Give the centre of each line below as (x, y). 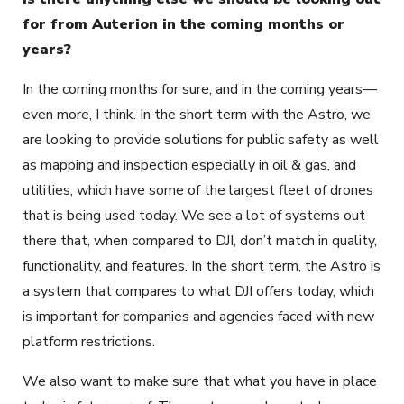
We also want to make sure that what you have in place (200, 381)
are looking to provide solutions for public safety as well (201, 139)
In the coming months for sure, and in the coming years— (200, 89)
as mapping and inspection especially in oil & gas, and (189, 165)
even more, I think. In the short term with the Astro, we (197, 114)
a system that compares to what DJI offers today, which (198, 291)
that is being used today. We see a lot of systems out (194, 215)
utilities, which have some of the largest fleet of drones (198, 190)
